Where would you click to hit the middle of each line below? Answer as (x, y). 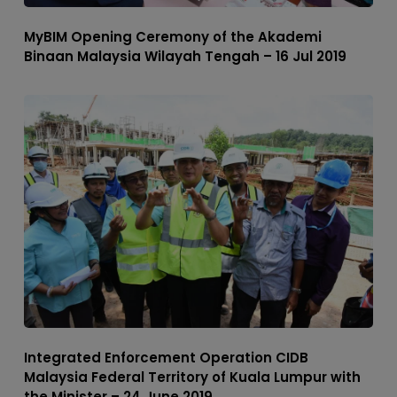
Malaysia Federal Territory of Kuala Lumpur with (192, 377)
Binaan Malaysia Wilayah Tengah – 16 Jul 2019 (185, 56)
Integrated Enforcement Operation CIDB (166, 357)
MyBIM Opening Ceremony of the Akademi (172, 36)
